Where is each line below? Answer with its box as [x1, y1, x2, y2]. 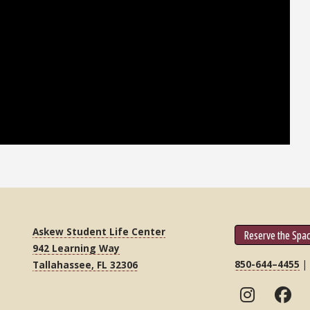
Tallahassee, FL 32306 [33, 257, 138, 271]
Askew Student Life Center [33, 224, 166, 238]
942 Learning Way [33, 241, 120, 255]
